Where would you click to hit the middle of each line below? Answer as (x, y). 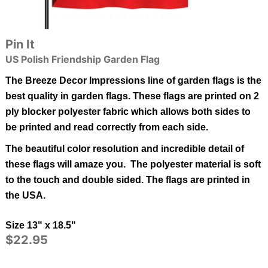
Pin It (20, 44)
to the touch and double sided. (75, 179)
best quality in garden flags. (69, 96)
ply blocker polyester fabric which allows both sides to (128, 111)
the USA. (25, 195)
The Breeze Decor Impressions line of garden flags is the (133, 80)
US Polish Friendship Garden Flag (82, 59)
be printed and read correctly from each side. (106, 127)
